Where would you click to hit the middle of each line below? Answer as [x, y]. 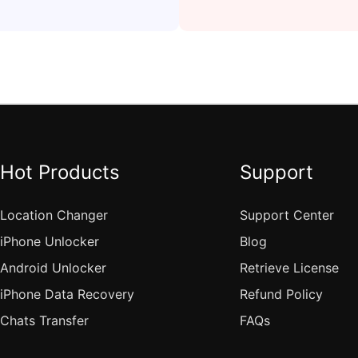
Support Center [287, 215]
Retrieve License [290, 268]
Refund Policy [282, 294]
